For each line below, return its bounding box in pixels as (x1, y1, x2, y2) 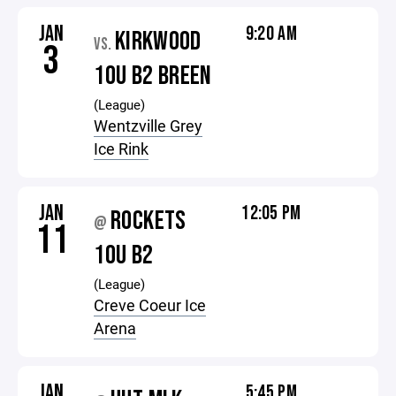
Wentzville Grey (94, 115, 203, 136)
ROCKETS (110, 205, 187, 237)
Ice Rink (94, 138, 149, 159)
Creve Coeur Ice (94, 294, 207, 316)
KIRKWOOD (114, 26, 202, 57)
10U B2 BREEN (94, 60, 212, 92)
